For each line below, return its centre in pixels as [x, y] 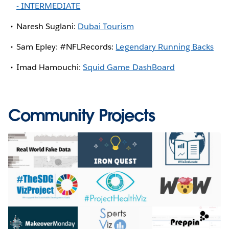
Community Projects [82, 116]
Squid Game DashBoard [129, 67]
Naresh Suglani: [47, 27]
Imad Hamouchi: [50, 67]
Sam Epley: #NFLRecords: [66, 47]
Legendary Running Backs [165, 47]
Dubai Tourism [106, 27]
